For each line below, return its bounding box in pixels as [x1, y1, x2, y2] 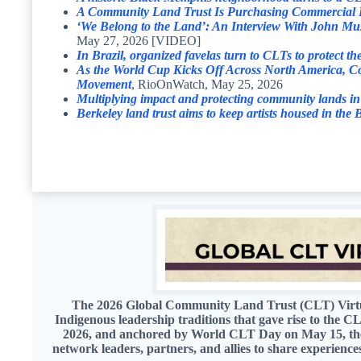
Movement [77, 77, 131, 91]
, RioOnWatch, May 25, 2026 [131, 77, 283, 91]
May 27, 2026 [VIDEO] [77, 33, 201, 48]
